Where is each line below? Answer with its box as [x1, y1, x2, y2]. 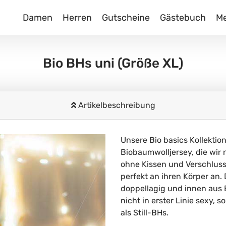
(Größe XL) [118, 55, 183, 71]
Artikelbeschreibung [76, 100, 155, 110]
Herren [63, 12, 92, 23]
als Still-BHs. [121, 208, 168, 217]
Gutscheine [102, 12, 150, 23]
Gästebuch [160, 12, 206, 23]
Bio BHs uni [43, 55, 118, 71]
